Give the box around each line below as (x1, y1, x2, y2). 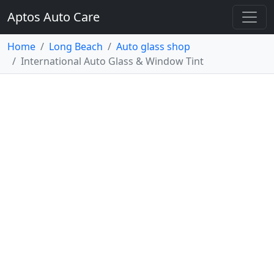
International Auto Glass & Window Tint (21, 54, 204, 68)
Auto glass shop (116, 40, 190, 53)
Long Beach (49, 40, 103, 53)
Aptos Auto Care (7, 9, 100, 25)
